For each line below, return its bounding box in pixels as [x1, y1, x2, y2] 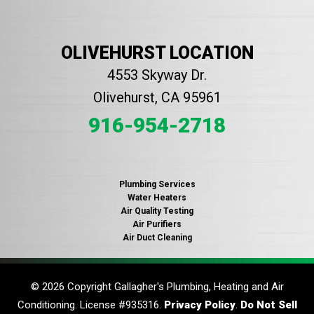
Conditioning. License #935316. [17, 299, 164, 312]
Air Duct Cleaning [122, 233, 192, 243]
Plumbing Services [118, 179, 196, 190]
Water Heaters [128, 193, 186, 203]
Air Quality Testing [121, 206, 193, 217]
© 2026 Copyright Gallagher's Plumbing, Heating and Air [30, 280, 284, 294]
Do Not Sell [240, 299, 297, 312]
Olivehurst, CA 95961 [93, 89, 221, 107]
